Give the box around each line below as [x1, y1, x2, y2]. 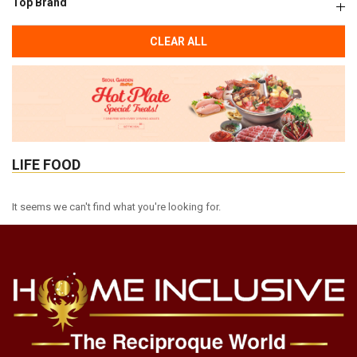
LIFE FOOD [12, 155, 80, 173]
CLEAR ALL [150, 35, 207, 49]
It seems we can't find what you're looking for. [12, 200, 221, 213]
